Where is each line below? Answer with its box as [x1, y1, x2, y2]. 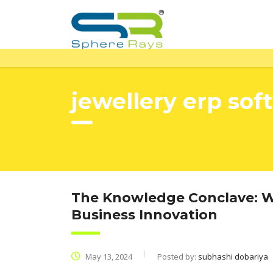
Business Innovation [71, 207, 218, 223]
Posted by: [157, 251, 198, 262]
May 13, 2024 [83, 251, 132, 262]
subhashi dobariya [198, 251, 268, 262]
